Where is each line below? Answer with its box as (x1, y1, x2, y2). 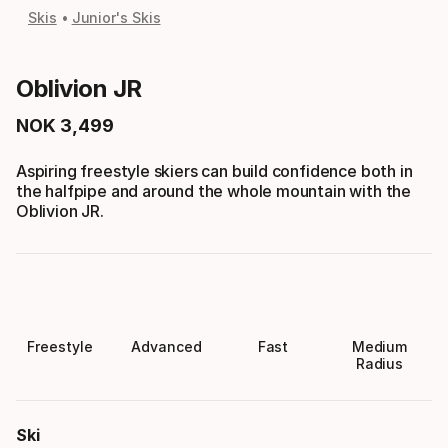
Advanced (131, 337, 202, 355)
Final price (15, 124, 102, 145)
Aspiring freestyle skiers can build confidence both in (16, 160, 413, 181)
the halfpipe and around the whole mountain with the (16, 180, 412, 201)
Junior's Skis (71, 9, 161, 26)
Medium (351, 337, 408, 355)
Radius (355, 354, 404, 372)
